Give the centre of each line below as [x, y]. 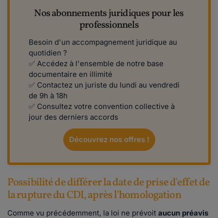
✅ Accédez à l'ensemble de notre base [96, 64]
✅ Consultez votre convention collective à [102, 107]
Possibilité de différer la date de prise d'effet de [109, 183]
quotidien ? [48, 53]
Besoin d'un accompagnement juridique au [103, 42]
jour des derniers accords [73, 117]
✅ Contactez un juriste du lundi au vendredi [104, 85]
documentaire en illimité [72, 74]
